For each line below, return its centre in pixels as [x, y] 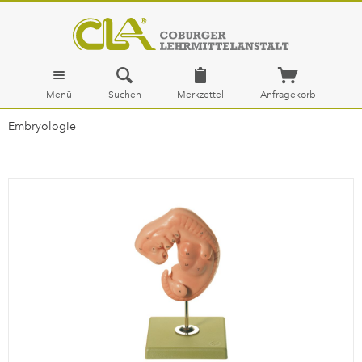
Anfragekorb [288, 95]
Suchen [124, 95]
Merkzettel [201, 95]
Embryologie [42, 126]
